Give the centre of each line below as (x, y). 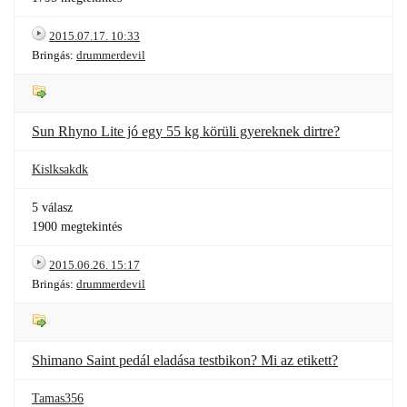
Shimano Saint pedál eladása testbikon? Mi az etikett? (185, 360)
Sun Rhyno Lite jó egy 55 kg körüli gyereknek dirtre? (186, 131)
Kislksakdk (60, 169)
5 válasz (52, 208)
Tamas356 (58, 398)
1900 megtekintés (77, 227)
